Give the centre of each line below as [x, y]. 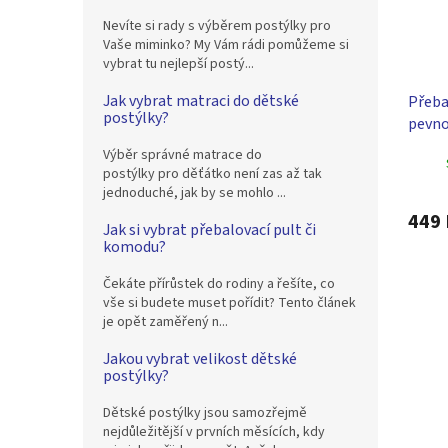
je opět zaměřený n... [165, 322]
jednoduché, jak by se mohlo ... [194, 193]
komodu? [134, 247]
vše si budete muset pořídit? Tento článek [229, 303]
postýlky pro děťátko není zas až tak [212, 174]
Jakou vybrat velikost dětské [200, 359]
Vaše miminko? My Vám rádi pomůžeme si [226, 45]
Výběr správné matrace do [182, 155]
